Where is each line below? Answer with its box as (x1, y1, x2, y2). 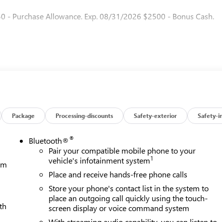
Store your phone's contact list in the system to (49, 182, 209, 193)
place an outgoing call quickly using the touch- (49, 192, 208, 203)
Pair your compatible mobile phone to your (49, 145, 196, 156)
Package (12, 111, 35, 119)
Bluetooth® (29, 135, 69, 146)
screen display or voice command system (49, 202, 190, 213)
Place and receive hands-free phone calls (49, 168, 188, 179)
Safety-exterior (134, 111, 177, 119)
